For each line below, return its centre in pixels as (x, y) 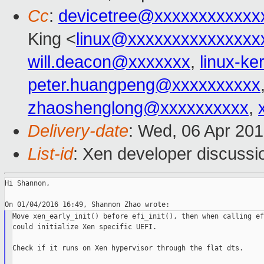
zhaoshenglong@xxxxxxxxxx (138, 108)
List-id (50, 154)
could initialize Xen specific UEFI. (84, 227)
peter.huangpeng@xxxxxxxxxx (144, 85)
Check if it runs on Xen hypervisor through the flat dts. (128, 248)
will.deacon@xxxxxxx (109, 62)
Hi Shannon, (27, 184)
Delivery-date (78, 131)
